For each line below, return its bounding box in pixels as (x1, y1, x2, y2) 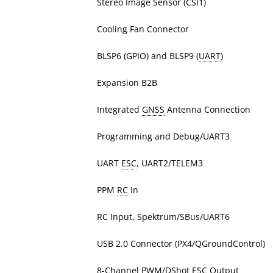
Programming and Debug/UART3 (97, 130, 230, 143)
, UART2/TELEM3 (136, 157, 203, 169)
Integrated (97, 104, 142, 116)
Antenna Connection (165, 104, 250, 116)
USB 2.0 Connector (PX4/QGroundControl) (97, 238, 265, 250)
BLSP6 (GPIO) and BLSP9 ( (97, 50, 199, 62)
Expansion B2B (97, 77, 157, 89)
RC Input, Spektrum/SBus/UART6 (97, 211, 230, 223)
